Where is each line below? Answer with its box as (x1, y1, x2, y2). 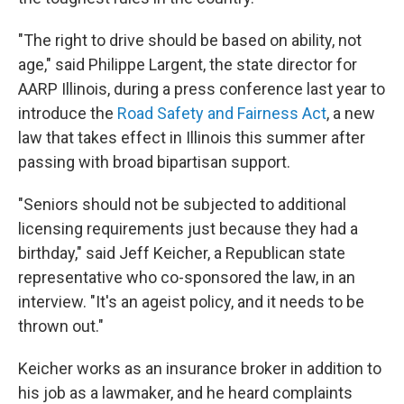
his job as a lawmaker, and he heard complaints (18, 383, 353, 402)
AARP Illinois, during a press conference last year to (18, 79, 385, 98)
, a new (326, 104, 375, 123)
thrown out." (18, 317, 104, 335)
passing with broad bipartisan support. (18, 152, 290, 171)
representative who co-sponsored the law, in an (18, 268, 355, 287)
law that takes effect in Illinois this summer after (18, 128, 365, 147)
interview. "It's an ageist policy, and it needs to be (18, 292, 364, 311)
